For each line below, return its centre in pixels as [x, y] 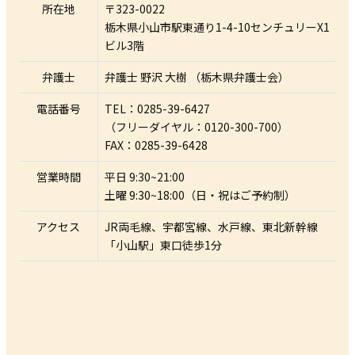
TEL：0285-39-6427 [157, 108]
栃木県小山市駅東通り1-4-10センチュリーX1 [217, 27]
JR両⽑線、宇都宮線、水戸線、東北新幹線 [211, 226]
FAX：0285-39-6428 [156, 145]
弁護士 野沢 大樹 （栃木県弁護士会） [197, 76]
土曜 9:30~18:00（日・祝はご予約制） [200, 195]
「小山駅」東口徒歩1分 [163, 244]
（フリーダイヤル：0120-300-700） [197, 126]
